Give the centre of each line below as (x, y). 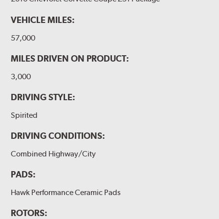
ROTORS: (29, 213)
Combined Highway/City (54, 153)
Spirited (24, 115)
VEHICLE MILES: (43, 20)
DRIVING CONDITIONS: (58, 135)
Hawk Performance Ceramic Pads (66, 192)
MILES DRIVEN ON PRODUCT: (70, 58)
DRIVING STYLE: (43, 97)
